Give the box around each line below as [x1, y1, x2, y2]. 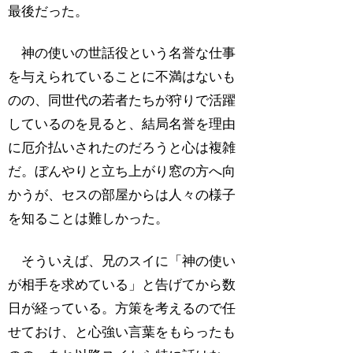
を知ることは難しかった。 [8, 211, 169, 227]
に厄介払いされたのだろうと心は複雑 [8, 140, 236, 156]
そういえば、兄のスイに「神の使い [8, 254, 236, 269]
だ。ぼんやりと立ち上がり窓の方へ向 [8, 164, 236, 180]
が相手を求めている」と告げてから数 [8, 277, 236, 293]
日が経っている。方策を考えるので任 [8, 301, 236, 317]
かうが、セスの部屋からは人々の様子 [8, 188, 236, 203]
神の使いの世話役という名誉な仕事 [8, 46, 236, 61]
